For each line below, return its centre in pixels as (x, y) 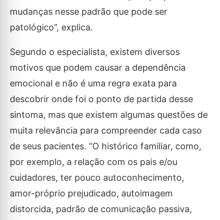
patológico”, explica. (51, 27)
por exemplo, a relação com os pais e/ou (94, 162)
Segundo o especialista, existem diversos (95, 52)
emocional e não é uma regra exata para (93, 83)
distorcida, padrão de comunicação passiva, (101, 209)
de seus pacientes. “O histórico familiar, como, (106, 146)
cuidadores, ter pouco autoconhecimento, (97, 178)
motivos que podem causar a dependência (98, 68)
